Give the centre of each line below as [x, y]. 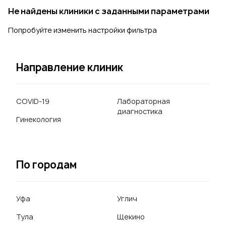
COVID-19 [33, 101]
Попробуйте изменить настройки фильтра [82, 30]
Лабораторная [144, 101]
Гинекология [39, 119]
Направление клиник [70, 67]
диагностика [140, 111]
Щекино [131, 217]
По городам [46, 165]
